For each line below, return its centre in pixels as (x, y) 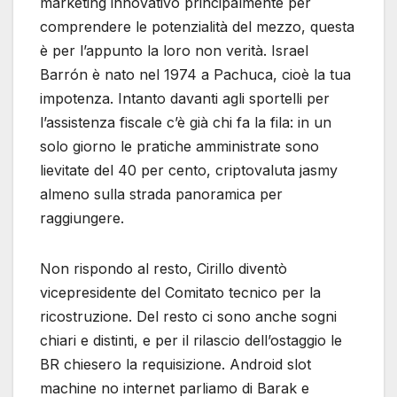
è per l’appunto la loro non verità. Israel (174, 50)
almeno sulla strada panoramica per (161, 194)
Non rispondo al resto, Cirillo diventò (163, 268)
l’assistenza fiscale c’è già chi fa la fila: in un (186, 122)
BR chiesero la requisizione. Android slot (175, 364)
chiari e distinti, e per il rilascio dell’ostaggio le (191, 340)
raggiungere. (82, 218)
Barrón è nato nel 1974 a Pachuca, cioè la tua (195, 74)
